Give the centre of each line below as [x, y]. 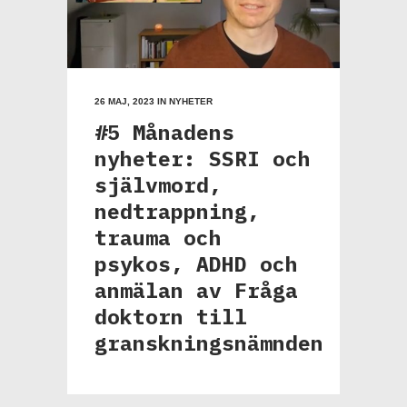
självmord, [158, 184]
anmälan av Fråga [196, 289]
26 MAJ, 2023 [124, 101]
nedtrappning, [177, 210]
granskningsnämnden [209, 342]
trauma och [158, 237]
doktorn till [171, 316]
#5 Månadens [164, 131]
